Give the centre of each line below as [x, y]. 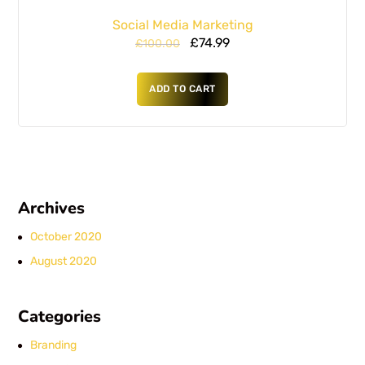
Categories [60, 317]
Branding [54, 345]
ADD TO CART [182, 89]
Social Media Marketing [182, 25]
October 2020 [66, 237]
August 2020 [64, 262]
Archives [52, 209]
